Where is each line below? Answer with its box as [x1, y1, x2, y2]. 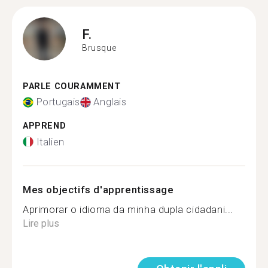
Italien [36, 136, 65, 148]
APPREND [23, 121, 66, 131]
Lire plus [23, 217, 59, 229]
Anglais [93, 96, 127, 108]
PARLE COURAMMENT [23, 81, 121, 92]
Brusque [82, 43, 117, 53]
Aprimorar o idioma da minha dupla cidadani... [23, 203, 233, 215]
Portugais [36, 96, 80, 108]
